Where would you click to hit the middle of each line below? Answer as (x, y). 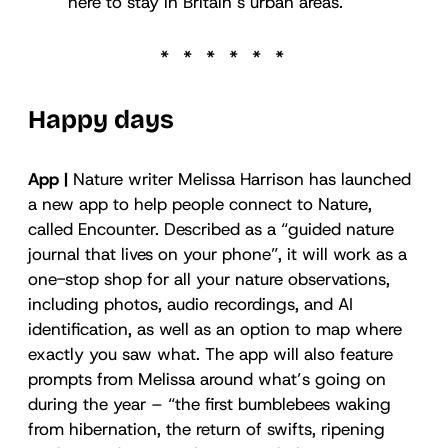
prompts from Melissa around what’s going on (207, 378)
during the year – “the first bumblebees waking (209, 403)
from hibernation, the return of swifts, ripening (206, 428)
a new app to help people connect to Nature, (200, 203)
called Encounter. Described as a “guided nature (211, 228)
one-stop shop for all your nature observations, (209, 278)
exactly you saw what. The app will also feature (210, 353)
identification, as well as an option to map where (215, 328)
